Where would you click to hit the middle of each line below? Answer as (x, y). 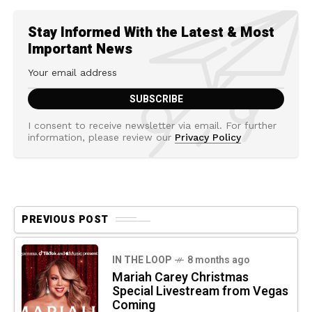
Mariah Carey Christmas (180, 277)
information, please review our (101, 137)
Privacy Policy (208, 137)
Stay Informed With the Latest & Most (151, 32)
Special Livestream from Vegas (200, 291)
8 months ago (219, 260)
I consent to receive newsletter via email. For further (152, 125)
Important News (80, 49)
